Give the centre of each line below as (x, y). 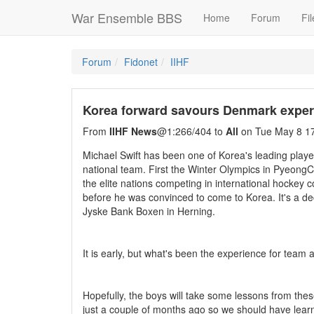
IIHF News (133, 131)
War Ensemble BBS (127, 18)
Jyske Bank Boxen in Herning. (149, 211)
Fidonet (141, 62)
